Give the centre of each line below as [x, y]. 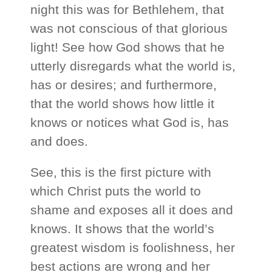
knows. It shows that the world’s [123, 229]
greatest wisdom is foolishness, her [133, 248]
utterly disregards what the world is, [133, 66]
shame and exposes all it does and [132, 210]
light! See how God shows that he [128, 47]
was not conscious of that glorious [129, 29]
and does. [59, 141]
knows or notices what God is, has [130, 123]
